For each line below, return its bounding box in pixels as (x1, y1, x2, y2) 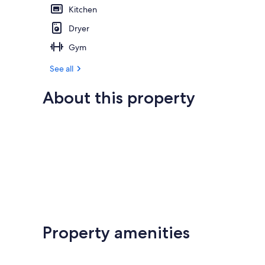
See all (50, 63, 73, 74)
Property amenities (43, 222, 190, 243)
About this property (43, 87, 195, 108)
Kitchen (69, 4, 97, 15)
